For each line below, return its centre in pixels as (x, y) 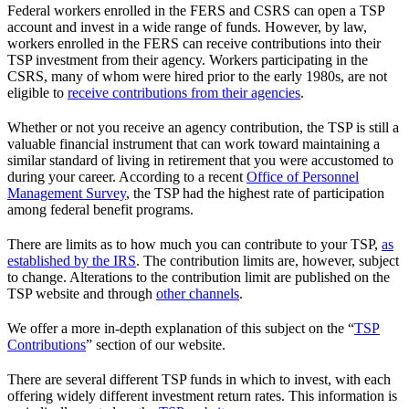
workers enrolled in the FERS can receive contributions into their (194, 43)
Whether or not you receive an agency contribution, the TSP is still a (203, 127)
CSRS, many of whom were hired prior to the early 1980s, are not (197, 76)
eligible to (37, 92)
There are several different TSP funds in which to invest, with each (199, 379)
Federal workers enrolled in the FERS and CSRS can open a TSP (196, 10)
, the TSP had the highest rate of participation (255, 193)
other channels (198, 293)
